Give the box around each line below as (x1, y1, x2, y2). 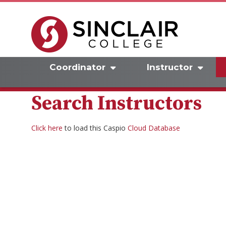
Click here (31, 123, 63, 133)
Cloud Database (128, 123, 180, 133)
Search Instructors (31, 91, 202, 116)
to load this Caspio (63, 123, 128, 133)
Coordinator (49, 62, 105, 72)
